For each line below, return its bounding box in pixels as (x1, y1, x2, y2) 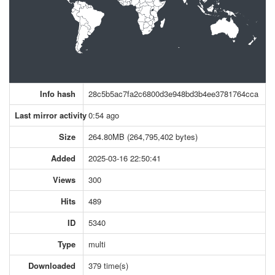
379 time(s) (88, 259, 128, 271)
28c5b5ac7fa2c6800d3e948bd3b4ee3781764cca (88, 87, 258, 99)
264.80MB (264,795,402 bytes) (88, 130, 198, 142)
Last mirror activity (15, 109, 87, 121)
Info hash (40, 87, 76, 99)
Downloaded (28, 259, 76, 271)
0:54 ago (88, 109, 119, 121)
